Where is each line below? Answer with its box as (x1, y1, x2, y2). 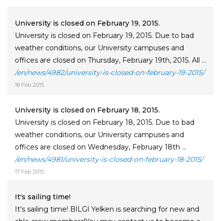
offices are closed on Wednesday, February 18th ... (15, 143, 186, 151)
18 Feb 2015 (15, 81, 44, 88)
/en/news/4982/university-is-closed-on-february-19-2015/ (15, 68, 205, 77)
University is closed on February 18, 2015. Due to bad (15, 118, 194, 127)
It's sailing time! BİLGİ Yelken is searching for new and (15, 205, 199, 214)
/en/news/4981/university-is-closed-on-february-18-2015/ (15, 155, 203, 164)
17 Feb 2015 (15, 168, 44, 175)
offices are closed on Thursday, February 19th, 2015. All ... (15, 56, 206, 65)
